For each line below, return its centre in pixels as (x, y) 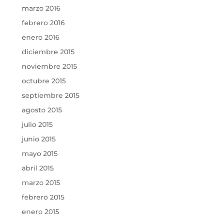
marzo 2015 (41, 183)
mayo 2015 (39, 154)
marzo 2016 (41, 8)
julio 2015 (37, 125)
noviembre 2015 (49, 67)
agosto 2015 (42, 110)
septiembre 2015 (50, 96)
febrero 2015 (43, 197)
